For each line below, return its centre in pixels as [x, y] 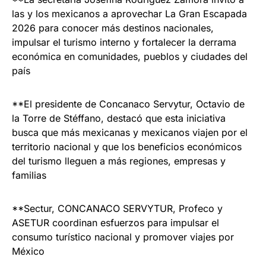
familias [29, 175]
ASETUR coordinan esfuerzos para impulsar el [115, 222]
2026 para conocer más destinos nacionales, [113, 28]
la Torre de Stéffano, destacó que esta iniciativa [119, 118]
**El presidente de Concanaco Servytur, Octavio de [128, 104]
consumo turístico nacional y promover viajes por [123, 237]
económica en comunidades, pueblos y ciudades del [130, 56]
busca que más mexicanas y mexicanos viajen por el [130, 132]
